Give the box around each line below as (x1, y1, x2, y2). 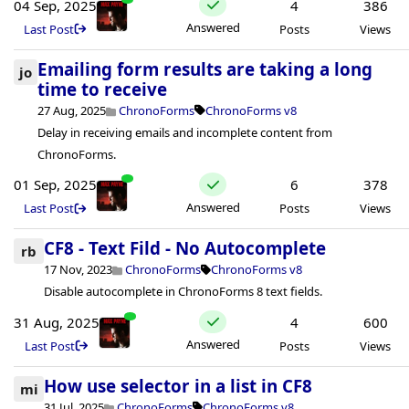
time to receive (37, 77, 168, 100)
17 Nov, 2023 (44, 261, 112, 278)
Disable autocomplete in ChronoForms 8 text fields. (44, 283, 322, 300)
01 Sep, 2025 (14, 175, 97, 194)
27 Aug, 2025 (37, 101, 107, 119)
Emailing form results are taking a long (37, 57, 373, 80)
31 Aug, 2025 (14, 312, 100, 331)
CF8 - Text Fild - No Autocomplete (44, 236, 326, 260)
